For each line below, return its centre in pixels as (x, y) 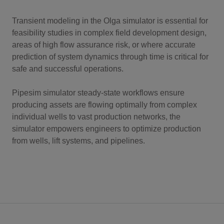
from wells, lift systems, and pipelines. (78, 140)
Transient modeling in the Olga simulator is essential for (110, 20)
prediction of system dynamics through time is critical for (110, 56)
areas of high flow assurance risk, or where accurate (104, 44)
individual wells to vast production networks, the (96, 116)
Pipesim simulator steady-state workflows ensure (98, 92)
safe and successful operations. (68, 68)
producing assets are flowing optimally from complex (104, 104)
